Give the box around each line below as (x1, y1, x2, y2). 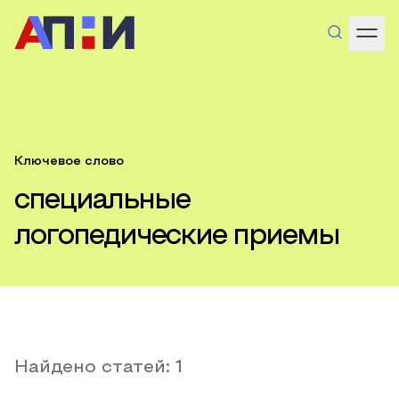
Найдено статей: (14, 360, 175, 376)
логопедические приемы (14, 224, 339, 249)
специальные (14, 189, 190, 214)
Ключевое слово (14, 156, 124, 167)
